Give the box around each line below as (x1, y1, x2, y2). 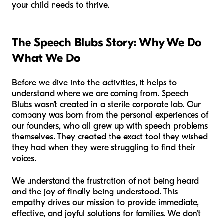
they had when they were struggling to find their (12, 142, 195, 153)
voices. (12, 153, 36, 164)
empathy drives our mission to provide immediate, (12, 197, 199, 208)
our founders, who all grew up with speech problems (12, 121, 208, 132)
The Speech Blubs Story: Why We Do (12, 35, 201, 50)
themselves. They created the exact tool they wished (12, 132, 208, 142)
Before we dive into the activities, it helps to (12, 78, 177, 88)
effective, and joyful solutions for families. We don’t (12, 208, 201, 219)
